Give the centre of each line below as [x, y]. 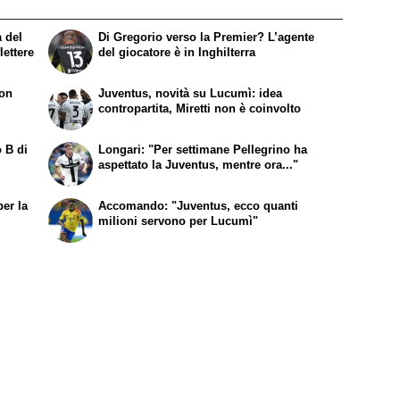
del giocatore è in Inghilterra [177, 53]
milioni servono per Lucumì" [179, 221]
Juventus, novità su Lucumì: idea [191, 94]
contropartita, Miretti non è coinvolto [200, 109]
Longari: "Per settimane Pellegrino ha [203, 149]
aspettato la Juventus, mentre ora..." [199, 164]
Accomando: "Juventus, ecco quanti [199, 205]
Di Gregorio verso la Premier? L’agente [207, 37]
